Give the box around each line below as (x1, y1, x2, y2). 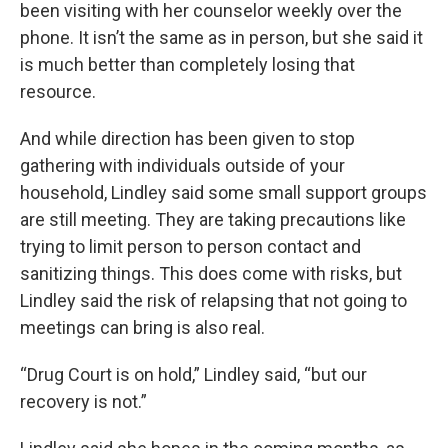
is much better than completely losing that (20, 54, 355, 75)
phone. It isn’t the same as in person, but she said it (20, 27, 423, 48)
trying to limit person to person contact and (20, 236, 361, 257)
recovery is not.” (20, 391, 147, 412)
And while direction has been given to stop (20, 128, 355, 149)
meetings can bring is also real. (20, 317, 269, 338)
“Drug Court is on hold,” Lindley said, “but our (20, 364, 367, 385)
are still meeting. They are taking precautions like (20, 209, 406, 230)
